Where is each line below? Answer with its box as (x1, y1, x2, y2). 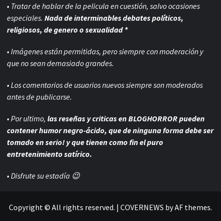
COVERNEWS (120, 202, 164, 213)
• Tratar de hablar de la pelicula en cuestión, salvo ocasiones (7, 1, 200, 11)
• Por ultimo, (7, 113, 47, 124)
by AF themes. (164, 202, 212, 213)
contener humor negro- (7, 125, 86, 136)
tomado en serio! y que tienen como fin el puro (7, 137, 163, 147)
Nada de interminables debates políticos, (44, 13, 184, 23)
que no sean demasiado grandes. (7, 58, 114, 69)
